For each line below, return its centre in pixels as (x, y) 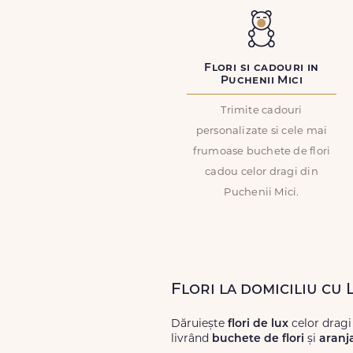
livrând (191, 339)
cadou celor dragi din (262, 172)
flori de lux (258, 324)
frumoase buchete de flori (262, 152)
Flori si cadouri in (262, 68)
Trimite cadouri (262, 111)
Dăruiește (199, 324)
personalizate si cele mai (262, 131)
